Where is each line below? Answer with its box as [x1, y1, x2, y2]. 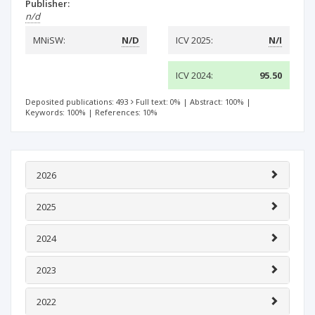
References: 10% [95, 107, 157, 117]
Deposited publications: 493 [25, 96, 129, 107]
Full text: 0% [136, 96, 181, 107]
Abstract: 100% [190, 96, 244, 107]
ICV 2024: [176, 69, 213, 82]
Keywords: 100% [25, 107, 86, 117]
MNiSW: [33, 34, 65, 46]
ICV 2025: [176, 34, 213, 46]
